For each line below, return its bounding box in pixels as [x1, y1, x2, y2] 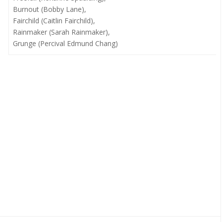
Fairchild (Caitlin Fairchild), [12, 16, 95, 25]
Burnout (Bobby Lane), [12, 4, 86, 14]
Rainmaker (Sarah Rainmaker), [12, 27, 110, 37]
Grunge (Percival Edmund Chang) [12, 39, 118, 48]
